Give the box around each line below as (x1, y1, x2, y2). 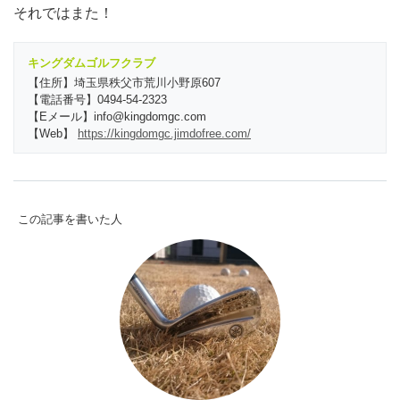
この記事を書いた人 (18, 212, 122, 226)
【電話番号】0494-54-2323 (28, 92, 167, 106)
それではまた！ (13, 4, 113, 21)
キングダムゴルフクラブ (28, 55, 155, 70)
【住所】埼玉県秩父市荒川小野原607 (28, 75, 221, 89)
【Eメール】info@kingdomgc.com (28, 109, 206, 123)
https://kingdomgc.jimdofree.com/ (78, 126, 251, 140)
